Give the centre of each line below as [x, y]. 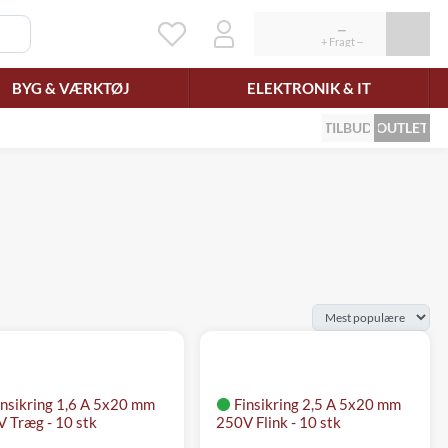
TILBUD [348, 127]
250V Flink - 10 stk [278, 421]
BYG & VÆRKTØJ [71, 87]
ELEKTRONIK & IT [308, 87]
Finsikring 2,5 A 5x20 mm [317, 403]
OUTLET [402, 127]
